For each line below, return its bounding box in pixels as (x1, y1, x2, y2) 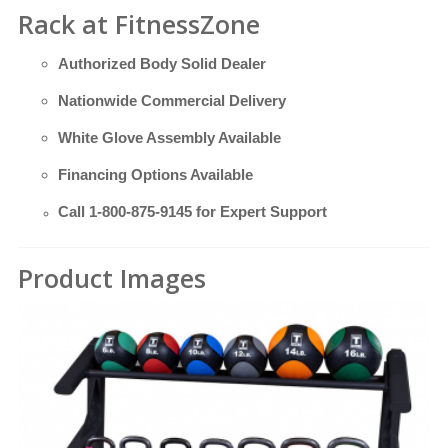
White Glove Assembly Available (58, 129, 281, 147)
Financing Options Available (58, 166, 253, 184)
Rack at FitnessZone (18, 7, 260, 42)
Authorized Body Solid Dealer (58, 55, 266, 73)
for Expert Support (192, 203, 327, 221)
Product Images (18, 261, 206, 296)
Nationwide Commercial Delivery (58, 92, 286, 110)
